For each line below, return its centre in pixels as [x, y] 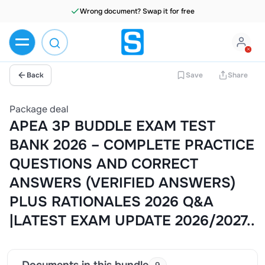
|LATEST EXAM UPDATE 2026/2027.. [132, 221]
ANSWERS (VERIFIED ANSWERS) [122, 183]
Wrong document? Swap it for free [137, 11]
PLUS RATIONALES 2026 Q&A [112, 202]
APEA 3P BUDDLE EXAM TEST [112, 126]
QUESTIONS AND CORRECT [104, 164]
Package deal [39, 109]
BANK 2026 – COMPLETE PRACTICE [132, 145]
